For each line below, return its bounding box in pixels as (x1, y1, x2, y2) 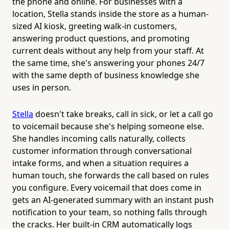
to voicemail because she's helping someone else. (12, 120, 204, 132)
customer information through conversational (12, 145, 192, 156)
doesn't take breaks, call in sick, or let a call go (33, 108, 213, 120)
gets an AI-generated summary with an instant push (12, 194, 214, 205)
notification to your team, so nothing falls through (12, 206, 207, 218)
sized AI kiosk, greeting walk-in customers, (12, 20, 177, 32)
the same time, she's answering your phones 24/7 (12, 57, 204, 68)
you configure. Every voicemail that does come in (12, 181, 201, 193)
